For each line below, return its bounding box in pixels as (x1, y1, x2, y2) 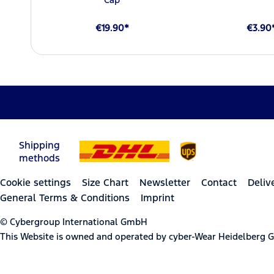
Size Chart (82, 176, 128, 189)
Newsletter (139, 176, 190, 189)
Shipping (19, 138, 61, 152)
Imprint (141, 191, 174, 204)
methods (19, 151, 61, 165)
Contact (201, 176, 237, 189)
